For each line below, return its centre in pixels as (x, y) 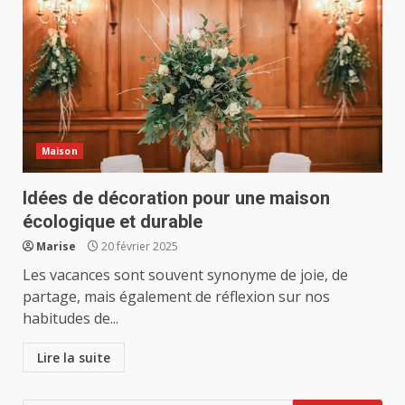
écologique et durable (113, 221)
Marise (56, 246)
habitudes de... (71, 318)
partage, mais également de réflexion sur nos (176, 297)
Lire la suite (74, 358)
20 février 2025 (138, 246)
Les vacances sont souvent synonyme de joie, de (185, 275)
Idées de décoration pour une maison (176, 198)
